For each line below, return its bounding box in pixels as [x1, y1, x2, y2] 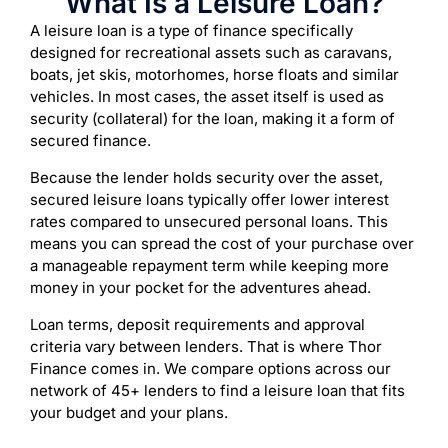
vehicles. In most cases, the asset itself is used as [30, 86, 384, 106]
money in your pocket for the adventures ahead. [30, 277, 371, 297]
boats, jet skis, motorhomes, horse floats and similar [30, 64, 399, 84]
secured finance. [30, 130, 151, 150]
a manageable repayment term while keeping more [30, 255, 389, 275]
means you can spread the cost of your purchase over [30, 233, 414, 253]
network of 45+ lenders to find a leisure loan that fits [30, 380, 405, 400]
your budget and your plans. [30, 402, 228, 422]
